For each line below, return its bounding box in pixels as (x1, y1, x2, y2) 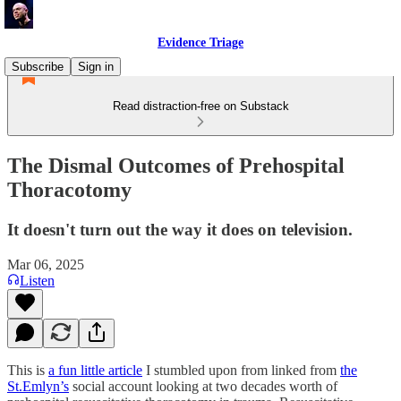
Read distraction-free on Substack (112, 99, 289, 113)
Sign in (78, 60, 114, 73)
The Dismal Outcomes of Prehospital (7, 153, 345, 177)
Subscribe (12, 60, 64, 73)
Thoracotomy (7, 177, 132, 201)
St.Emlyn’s (7, 378, 69, 394)
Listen (20, 272, 55, 288)
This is (7, 362, 48, 378)
